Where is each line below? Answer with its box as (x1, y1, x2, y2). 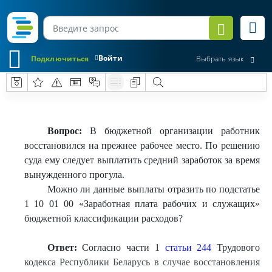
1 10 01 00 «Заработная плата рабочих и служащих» (24, 199, 260, 209)
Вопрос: (47, 126, 82, 136)
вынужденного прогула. (24, 169, 124, 180)
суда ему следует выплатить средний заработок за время (24, 155, 260, 165)
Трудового (211, 242, 260, 253)
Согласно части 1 (76, 242, 165, 253)
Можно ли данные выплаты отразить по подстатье (47, 184, 260, 194)
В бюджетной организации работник (81, 126, 260, 136)
